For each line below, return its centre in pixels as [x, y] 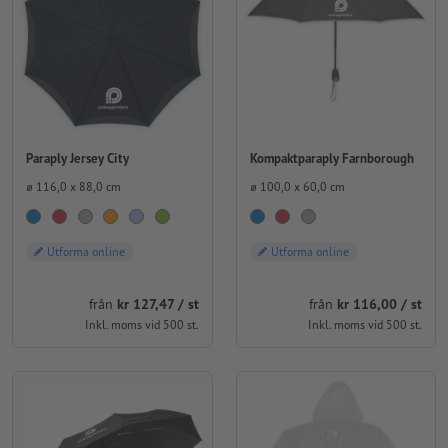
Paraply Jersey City [77, 158]
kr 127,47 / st [157, 304]
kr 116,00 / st [379, 304]
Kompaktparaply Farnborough [331, 158]
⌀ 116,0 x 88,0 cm [73, 186]
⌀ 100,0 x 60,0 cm [297, 186]
